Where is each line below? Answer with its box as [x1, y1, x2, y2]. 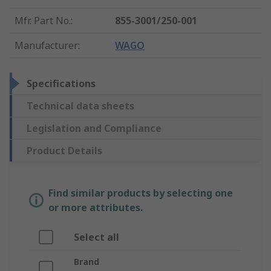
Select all [74, 230, 119, 244]
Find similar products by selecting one [48, 186, 233, 200]
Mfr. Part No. [15, 14, 71, 28]
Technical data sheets [27, 99, 134, 113]
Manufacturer [15, 39, 78, 53]
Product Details [27, 144, 102, 158]
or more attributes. [48, 201, 143, 215]
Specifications [27, 77, 96, 91]
